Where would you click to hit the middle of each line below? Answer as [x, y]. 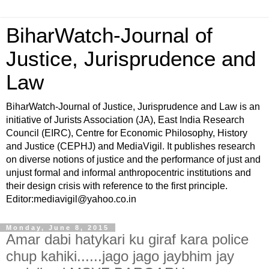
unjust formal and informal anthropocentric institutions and [128, 173]
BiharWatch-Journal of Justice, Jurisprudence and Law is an [133, 107]
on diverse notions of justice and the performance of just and [133, 159]
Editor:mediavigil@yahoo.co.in [71, 199]
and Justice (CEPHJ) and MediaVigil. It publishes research [131, 146]
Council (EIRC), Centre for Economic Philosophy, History [127, 133]
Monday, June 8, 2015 [58, 228]
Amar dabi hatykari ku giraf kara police [127, 239]
